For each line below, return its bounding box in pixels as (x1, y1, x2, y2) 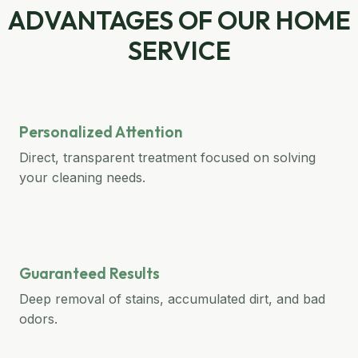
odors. (19, 311, 58, 327)
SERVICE (127, 34, 231, 66)
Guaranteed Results (19, 264, 160, 283)
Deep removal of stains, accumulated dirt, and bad (19, 291, 325, 307)
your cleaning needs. (19, 169, 145, 185)
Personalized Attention (19, 122, 183, 141)
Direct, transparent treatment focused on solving (19, 149, 316, 165)
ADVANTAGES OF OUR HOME (7, 4, 351, 36)
